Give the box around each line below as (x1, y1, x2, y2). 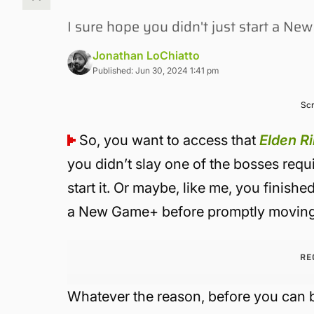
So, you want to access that (79, 132, 260, 149)
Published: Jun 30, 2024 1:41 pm (93, 65, 219, 76)
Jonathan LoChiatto (93, 48, 200, 62)
